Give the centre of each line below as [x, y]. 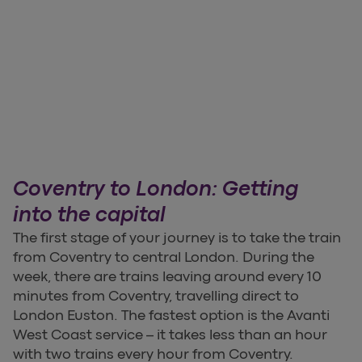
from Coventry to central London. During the [164, 257]
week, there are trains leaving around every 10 [167, 276]
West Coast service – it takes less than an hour [170, 334]
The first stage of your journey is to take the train [177, 237]
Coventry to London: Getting [156, 188]
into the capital [89, 214]
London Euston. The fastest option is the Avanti [171, 315]
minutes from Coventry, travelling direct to [156, 295]
